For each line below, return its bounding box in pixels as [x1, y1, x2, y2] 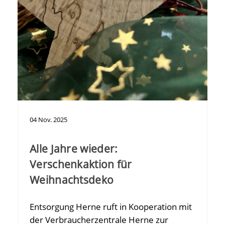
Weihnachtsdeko [30, 173, 114, 187]
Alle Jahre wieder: [30, 142, 118, 156]
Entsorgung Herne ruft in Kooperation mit [30, 201, 192, 213]
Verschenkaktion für [30, 157, 132, 172]
